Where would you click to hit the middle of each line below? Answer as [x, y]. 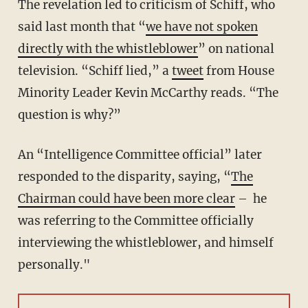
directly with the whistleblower [108, 49]
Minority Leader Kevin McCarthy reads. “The [148, 93]
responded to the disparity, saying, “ [124, 177]
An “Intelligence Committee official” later [22, 155]
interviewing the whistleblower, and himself [145, 243]
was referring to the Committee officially [135, 221]
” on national [236, 49]
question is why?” [69, 115]
